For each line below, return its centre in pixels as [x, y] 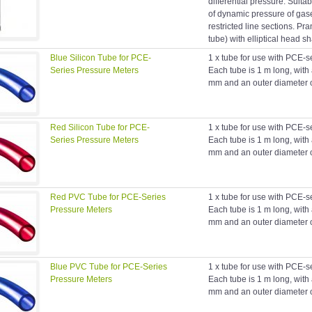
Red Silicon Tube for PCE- [100, 128]
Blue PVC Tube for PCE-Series [109, 267]
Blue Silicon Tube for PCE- [101, 58]
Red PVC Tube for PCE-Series [108, 197]
